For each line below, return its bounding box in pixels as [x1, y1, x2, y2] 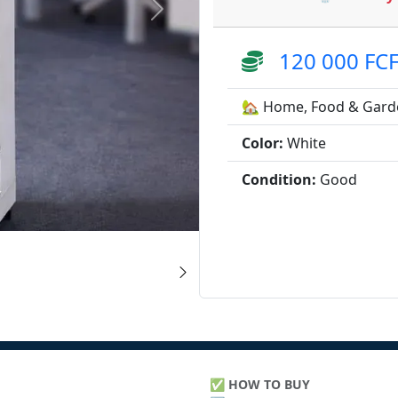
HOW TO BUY [228, 376, 310, 393]
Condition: [242, 170, 316, 189]
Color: [242, 133, 283, 153]
